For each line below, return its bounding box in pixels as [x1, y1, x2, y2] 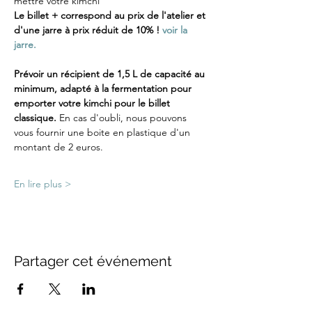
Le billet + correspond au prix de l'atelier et [14, 9, 208, 22]
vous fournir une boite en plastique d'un [14, 126, 193, 139]
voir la [162, 24, 190, 37]
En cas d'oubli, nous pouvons [59, 111, 189, 125]
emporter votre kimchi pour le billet [14, 97, 173, 110]
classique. [14, 111, 59, 125]
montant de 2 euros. [14, 141, 103, 154]
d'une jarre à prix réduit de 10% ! [14, 24, 162, 37]
